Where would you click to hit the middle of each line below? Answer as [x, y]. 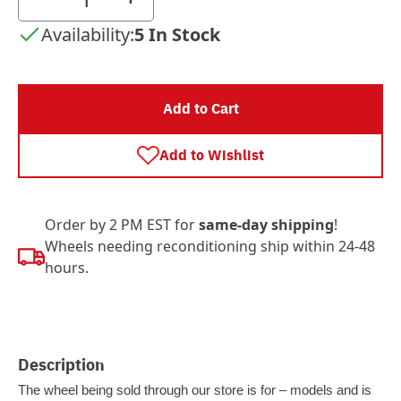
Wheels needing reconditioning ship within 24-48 [210, 246]
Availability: [88, 34]
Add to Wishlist [212, 154]
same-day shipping [266, 225]
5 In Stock [177, 34]
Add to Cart [200, 108]
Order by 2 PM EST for [122, 225]
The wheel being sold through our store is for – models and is [195, 390]
